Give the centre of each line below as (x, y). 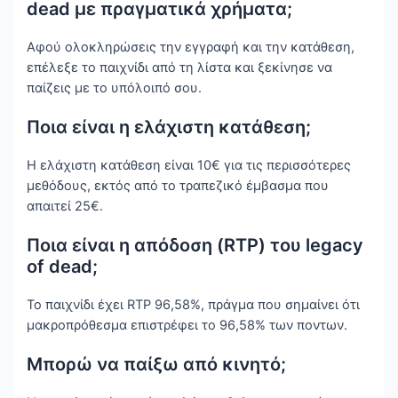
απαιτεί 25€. (65, 207)
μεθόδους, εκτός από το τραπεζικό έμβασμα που (178, 186)
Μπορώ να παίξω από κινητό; (157, 365)
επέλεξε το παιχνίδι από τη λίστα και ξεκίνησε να (180, 68)
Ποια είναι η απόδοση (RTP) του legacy (195, 246)
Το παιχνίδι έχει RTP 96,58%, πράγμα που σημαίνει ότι (194, 305)
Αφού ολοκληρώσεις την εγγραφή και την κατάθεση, (191, 48)
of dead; (63, 267)
